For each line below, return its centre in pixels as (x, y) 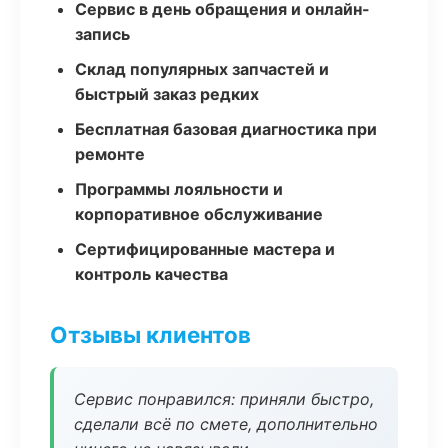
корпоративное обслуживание (199, 214)
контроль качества (151, 274)
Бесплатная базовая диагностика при (226, 129)
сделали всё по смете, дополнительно (226, 424)
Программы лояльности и (179, 189)
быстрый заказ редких (167, 94)
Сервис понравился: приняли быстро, (224, 399)
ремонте (110, 154)
